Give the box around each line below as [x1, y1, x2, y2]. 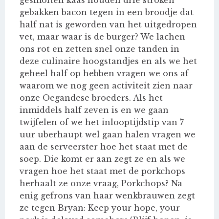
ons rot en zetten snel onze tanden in [20, 44, 179, 54]
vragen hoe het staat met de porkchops [20, 166, 185, 176]
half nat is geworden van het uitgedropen [20, 20, 197, 30]
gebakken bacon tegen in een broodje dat [20, 7, 194, 18]
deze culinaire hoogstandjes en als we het [20, 56, 197, 66]
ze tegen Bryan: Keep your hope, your [20, 203, 180, 213]
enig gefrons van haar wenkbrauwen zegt [20, 191, 195, 201]
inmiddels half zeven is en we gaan [20, 105, 169, 115]
